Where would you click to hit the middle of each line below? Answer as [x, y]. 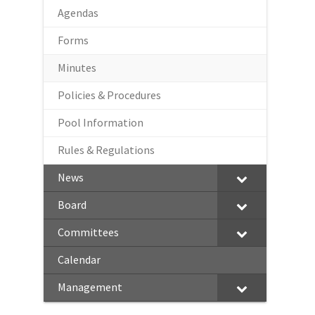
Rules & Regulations [106, 150]
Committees [88, 232]
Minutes [77, 67]
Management [90, 287]
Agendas [78, 13]
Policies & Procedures [109, 95]
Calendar [79, 259]
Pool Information [101, 122]
